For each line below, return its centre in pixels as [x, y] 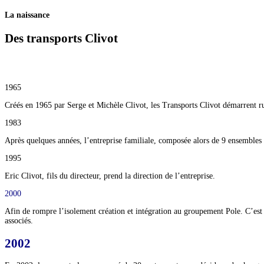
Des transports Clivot [61, 38]
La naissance [27, 15]
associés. [19, 221]
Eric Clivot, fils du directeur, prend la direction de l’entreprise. [110, 176]
